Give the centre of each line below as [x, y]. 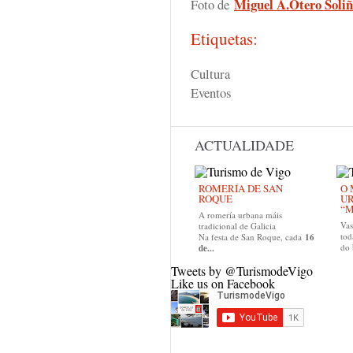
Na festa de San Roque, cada [252, 237]
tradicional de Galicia [237, 226]
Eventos [211, 93]
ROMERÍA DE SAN [241, 188]
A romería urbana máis [240, 215]
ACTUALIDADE [244, 145]
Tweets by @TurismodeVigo [242, 271]
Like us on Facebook [223, 283]
